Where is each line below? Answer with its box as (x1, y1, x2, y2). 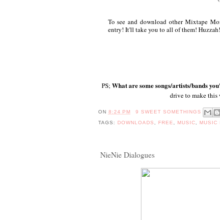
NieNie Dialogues (100, 150, 155, 160)
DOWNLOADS (117, 119, 154, 125)
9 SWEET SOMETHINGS (135, 109, 202, 114)
